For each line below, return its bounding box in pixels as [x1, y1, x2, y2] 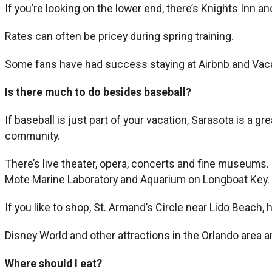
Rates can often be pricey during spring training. [5, 29, 234, 42]
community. [5, 129, 60, 142]
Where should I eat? [5, 256, 102, 270]
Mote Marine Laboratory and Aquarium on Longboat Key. [5, 172, 270, 186]
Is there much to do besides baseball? [5, 85, 191, 98]
